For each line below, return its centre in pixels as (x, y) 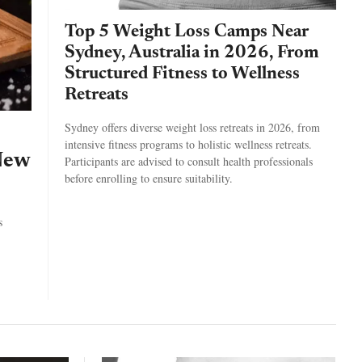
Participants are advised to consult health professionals (188, 161)
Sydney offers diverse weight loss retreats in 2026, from (192, 127)
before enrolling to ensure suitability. (148, 178)
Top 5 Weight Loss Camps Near (186, 32)
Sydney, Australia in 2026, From (192, 53)
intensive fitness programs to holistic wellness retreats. (188, 144)
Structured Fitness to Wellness (182, 74)
